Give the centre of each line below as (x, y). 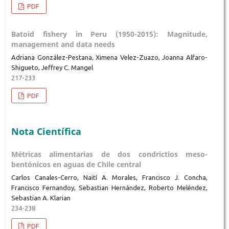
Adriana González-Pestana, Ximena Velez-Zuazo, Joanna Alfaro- (109, 58)
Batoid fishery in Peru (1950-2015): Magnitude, (109, 34)
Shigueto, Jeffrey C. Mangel (52, 68)
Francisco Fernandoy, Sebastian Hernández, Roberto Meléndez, (109, 188)
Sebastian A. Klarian (41, 198)
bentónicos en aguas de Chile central (76, 165)
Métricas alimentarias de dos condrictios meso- (109, 154)
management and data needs (63, 44)
